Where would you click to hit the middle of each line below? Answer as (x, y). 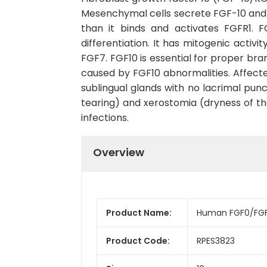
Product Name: (139, 212)
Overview (119, 152)
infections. (105, 118)
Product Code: (138, 240)
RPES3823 (216, 240)
